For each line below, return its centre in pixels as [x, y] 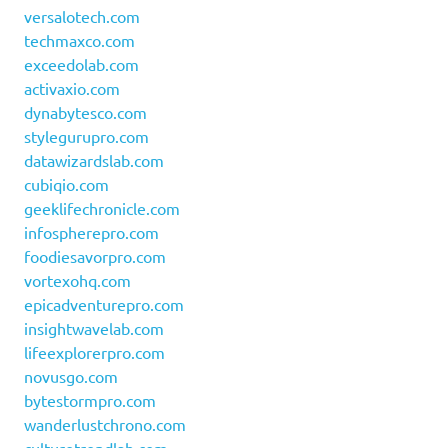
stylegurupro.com [86, 136]
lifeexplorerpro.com [94, 352]
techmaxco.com [79, 40]
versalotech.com [82, 16]
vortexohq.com [77, 280]
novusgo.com [71, 376]
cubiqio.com [66, 184]
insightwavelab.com [94, 328]
